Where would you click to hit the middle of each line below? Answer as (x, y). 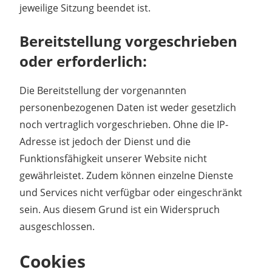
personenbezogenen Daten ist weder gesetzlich (128, 107)
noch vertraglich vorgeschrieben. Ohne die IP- (124, 124)
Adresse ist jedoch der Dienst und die (105, 141)
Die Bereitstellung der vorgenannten (103, 90)
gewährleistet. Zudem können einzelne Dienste (126, 175)
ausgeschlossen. (57, 226)
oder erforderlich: (83, 61)
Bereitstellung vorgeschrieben (128, 41)
